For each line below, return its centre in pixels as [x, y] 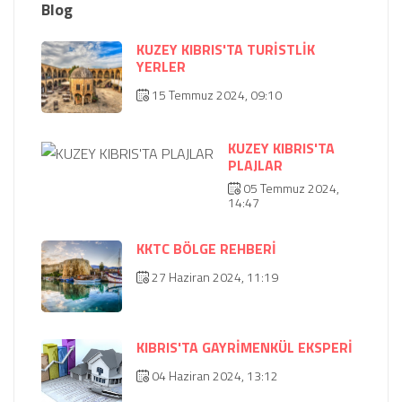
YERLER [161, 67]
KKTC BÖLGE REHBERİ [206, 249]
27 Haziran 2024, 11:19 [214, 277]
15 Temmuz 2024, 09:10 [215, 95]
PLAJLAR [255, 166]
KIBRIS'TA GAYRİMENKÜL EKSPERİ [245, 348]
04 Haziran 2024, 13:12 [214, 376]
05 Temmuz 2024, [290, 188]
